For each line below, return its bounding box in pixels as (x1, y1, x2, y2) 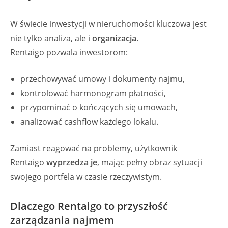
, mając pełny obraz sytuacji (97, 157, 202, 168)
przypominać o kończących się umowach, (20, 102, 178, 113)
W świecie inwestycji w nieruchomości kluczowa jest (10, 18, 207, 30)
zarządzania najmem (10, 213, 114, 227)
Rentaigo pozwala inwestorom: (10, 47, 128, 58)
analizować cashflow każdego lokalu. (20, 116, 158, 127)
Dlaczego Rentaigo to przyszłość (10, 199, 168, 213)
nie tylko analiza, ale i (10, 33, 92, 44)
